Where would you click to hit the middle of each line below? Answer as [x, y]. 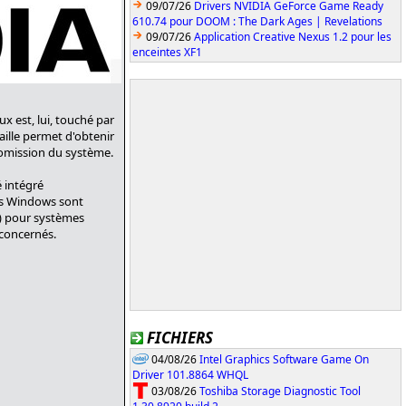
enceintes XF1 [167, 52]
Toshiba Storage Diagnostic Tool [280, 391]
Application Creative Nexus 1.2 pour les [293, 37]
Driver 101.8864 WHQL [190, 375]
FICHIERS [180, 338]
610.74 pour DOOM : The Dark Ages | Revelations [257, 21]
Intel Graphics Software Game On [284, 359]
